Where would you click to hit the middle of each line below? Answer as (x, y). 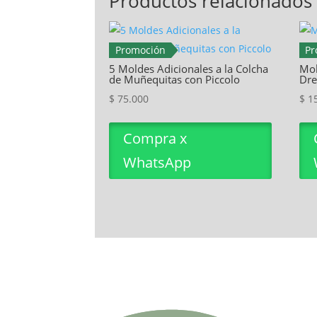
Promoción (140, 50)
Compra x (155, 139)
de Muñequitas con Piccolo (175, 79)
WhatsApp (157, 163)
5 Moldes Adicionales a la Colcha (189, 68)
